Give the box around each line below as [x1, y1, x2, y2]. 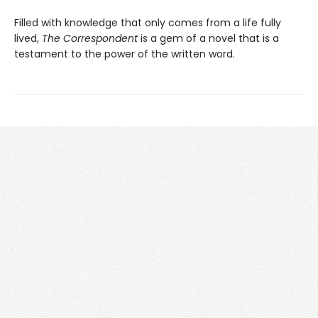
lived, [14, 31, 42, 46]
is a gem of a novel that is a [138, 31, 279, 46]
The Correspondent [42, 31, 138, 46]
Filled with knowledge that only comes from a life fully [14, 16, 281, 31]
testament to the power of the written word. [14, 47, 235, 62]
